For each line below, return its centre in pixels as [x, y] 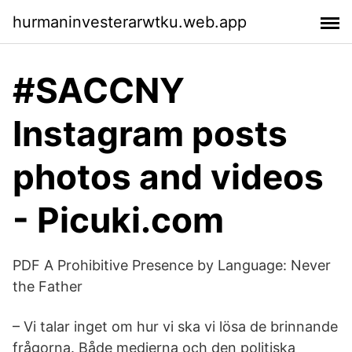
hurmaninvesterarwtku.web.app [130, 22]
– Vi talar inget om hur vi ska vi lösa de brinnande [175, 326]
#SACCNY [99, 90]
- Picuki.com [118, 220]
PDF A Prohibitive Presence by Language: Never [172, 265]
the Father [48, 286]
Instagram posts [150, 134]
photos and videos [168, 177]
